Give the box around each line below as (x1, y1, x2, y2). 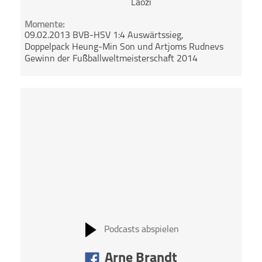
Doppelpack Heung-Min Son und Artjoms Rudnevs (25, 42, 224, 52)
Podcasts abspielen (104, 225, 179, 235)
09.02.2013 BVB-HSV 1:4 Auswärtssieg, (25, 30, 184, 40)
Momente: (25, 20, 65, 30)
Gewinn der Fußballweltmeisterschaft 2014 (25, 54, 198, 64)
